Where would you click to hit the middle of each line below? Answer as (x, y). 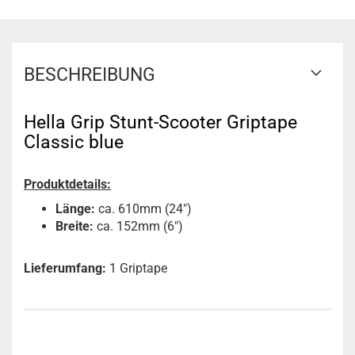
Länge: (75, 209)
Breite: (74, 226)
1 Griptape (137, 268)
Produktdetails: (67, 184)
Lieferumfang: (65, 268)
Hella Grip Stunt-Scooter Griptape (160, 122)
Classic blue (74, 142)
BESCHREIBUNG (90, 75)
